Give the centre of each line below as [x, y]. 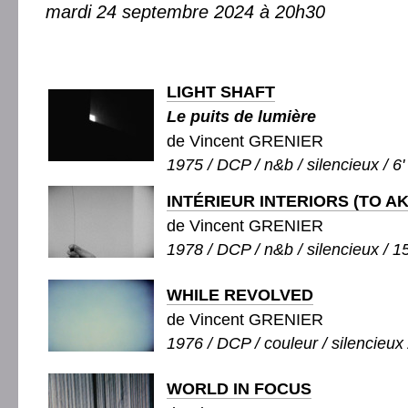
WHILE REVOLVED [240, 295]
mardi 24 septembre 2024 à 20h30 [185, 12]
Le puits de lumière [241, 117]
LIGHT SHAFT [221, 92]
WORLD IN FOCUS [239, 389]
